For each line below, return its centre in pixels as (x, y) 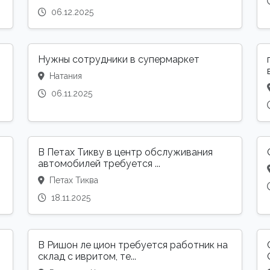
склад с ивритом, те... (87, 257)
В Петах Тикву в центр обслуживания (125, 152)
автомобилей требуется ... (99, 164)
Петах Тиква (73, 181)
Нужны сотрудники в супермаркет (119, 60)
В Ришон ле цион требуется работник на (133, 245)
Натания (64, 76)
